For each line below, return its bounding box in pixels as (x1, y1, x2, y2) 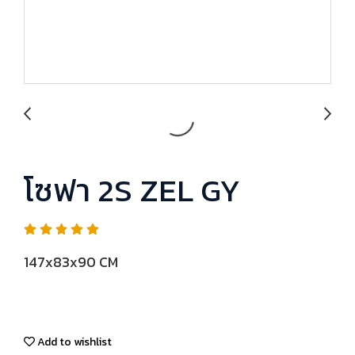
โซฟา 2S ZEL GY (24, 166, 240, 214)
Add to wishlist (35, 334, 112, 350)
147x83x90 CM (24, 251, 118, 273)
